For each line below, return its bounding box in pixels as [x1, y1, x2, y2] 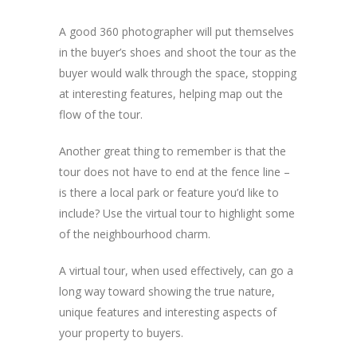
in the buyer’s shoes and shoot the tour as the [59, 44, 296, 60]
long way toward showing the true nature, [59, 283, 275, 299]
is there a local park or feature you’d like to [59, 184, 279, 200]
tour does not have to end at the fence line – [59, 163, 290, 179]
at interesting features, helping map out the [59, 85, 283, 101]
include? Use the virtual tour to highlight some [59, 205, 295, 221]
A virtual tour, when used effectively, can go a [59, 262, 293, 278]
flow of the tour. [59, 106, 143, 122]
